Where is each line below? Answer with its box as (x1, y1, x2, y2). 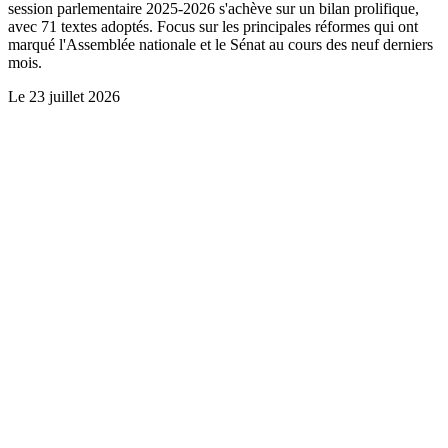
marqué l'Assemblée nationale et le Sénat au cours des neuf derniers (8, 36, 433, 54)
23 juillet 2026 (29, 88, 120, 106)
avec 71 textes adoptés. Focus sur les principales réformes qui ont (8, 18, 418, 36)
